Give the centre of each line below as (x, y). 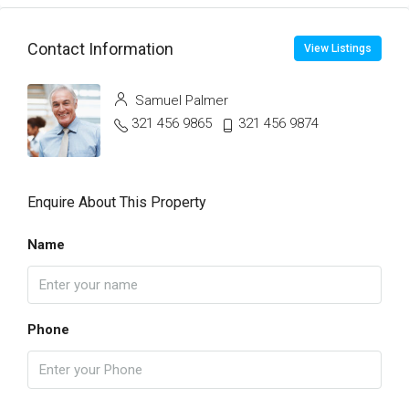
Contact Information (100, 48)
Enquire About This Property (117, 203)
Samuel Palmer (180, 101)
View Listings (338, 49)
